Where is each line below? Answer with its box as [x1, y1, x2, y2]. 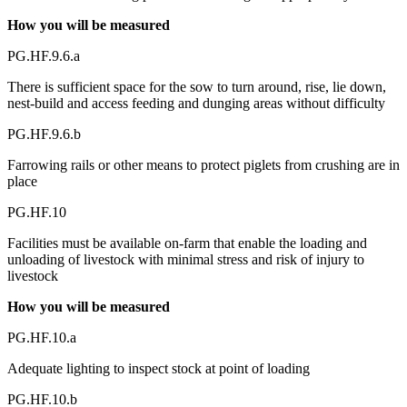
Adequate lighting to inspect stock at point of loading [7, 360, 310, 376]
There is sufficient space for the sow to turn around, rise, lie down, [7, 78, 386, 94]
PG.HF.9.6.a [7, 47, 80, 64]
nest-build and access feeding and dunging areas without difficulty [7, 94, 385, 111]
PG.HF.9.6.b [7, 125, 81, 142]
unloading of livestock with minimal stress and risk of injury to [7, 251, 364, 267]
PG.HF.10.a [7, 329, 76, 345]
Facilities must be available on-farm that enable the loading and [7, 234, 367, 251]
